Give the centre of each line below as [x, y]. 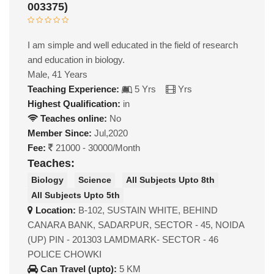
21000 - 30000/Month [97, 148]
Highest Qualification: [74, 104]
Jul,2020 [110, 133]
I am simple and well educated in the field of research [133, 45]
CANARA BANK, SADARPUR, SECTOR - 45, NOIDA [136, 225]
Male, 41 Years [57, 74]
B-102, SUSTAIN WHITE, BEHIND [148, 210]
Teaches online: [72, 118]
